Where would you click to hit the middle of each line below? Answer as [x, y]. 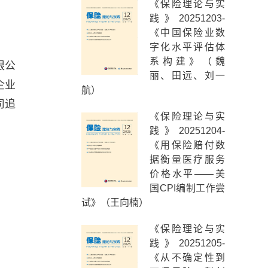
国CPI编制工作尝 [187, 188]
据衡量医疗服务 [187, 159]
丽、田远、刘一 [187, 76]
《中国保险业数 [187, 33]
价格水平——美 [187, 174]
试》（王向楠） [115, 202]
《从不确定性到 [187, 258]
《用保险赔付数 [187, 145]
